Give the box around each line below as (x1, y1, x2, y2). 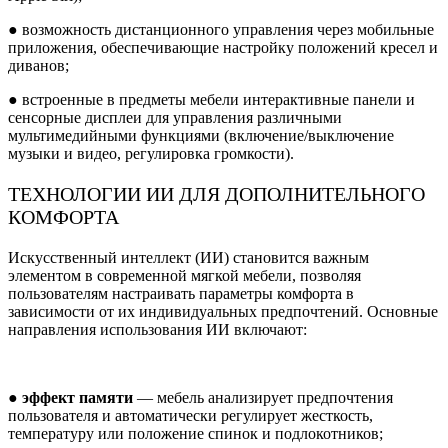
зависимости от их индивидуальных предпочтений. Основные (8, 302, 438, 320)
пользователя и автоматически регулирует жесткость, (8, 406, 373, 424)
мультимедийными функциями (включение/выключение (8, 126, 394, 144)
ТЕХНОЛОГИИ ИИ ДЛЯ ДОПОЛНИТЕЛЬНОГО (8, 182, 425, 205)
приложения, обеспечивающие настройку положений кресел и (8, 38, 438, 56)
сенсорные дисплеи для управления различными (8, 108, 342, 126)
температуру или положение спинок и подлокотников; (8, 424, 383, 442)
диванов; (8, 56, 69, 74)
